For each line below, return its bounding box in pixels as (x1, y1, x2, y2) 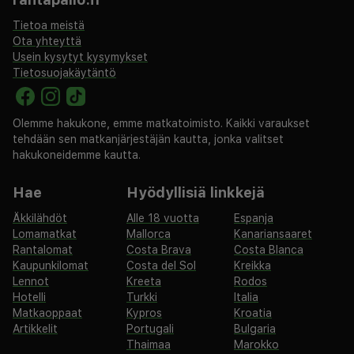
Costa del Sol (126, 259, 196, 272)
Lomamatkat (13, 228, 77, 240)
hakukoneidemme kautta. (13, 149, 141, 161)
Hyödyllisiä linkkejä (126, 184, 265, 201)
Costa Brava (126, 243, 191, 256)
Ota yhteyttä (13, 35, 81, 47)
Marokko (234, 338, 279, 351)
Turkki (126, 291, 157, 303)
